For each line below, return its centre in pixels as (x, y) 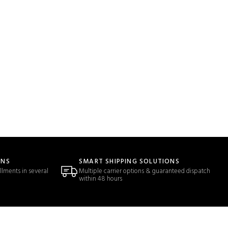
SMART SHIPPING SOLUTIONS (129, 161)
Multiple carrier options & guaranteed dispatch (145, 171)
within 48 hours (101, 179)
